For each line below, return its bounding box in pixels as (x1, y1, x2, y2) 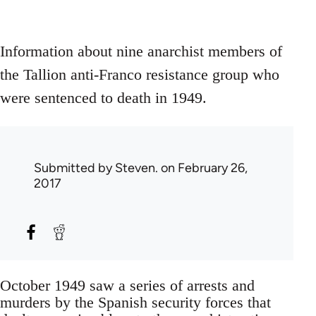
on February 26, (158, 160, 248, 176)
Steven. (115, 160, 158, 176)
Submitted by (34, 160, 115, 176)
